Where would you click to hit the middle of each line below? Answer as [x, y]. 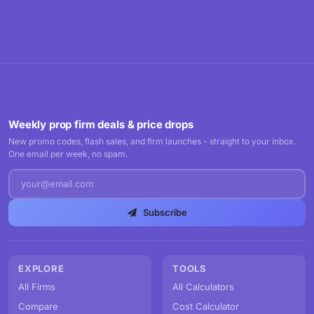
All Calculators [203, 287]
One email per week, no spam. [68, 154]
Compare [38, 306]
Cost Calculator [206, 306]
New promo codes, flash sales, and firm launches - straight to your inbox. [152, 141]
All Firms [37, 287]
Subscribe [164, 212]
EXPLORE [41, 268]
